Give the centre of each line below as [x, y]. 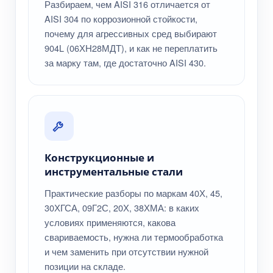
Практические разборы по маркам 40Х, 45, [133, 193]
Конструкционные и [99, 158]
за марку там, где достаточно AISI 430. [125, 63]
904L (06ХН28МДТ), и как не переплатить [131, 48]
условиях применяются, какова [110, 222]
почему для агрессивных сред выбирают [131, 34]
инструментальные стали [114, 172]
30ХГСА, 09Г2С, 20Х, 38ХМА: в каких [122, 208]
